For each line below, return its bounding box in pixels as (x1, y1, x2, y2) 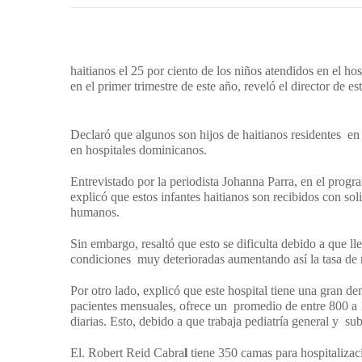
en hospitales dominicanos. (70, 143, 207, 157)
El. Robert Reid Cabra (70, 346, 184, 360)
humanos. (70, 205, 120, 219)
